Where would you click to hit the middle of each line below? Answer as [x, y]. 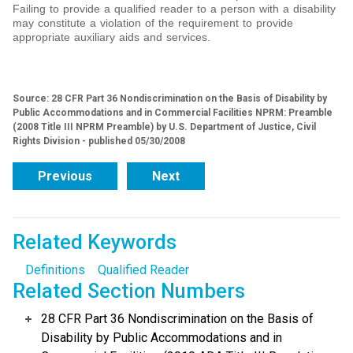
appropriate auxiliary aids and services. [111, 37]
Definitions [55, 270]
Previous [65, 176]
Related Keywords [95, 243]
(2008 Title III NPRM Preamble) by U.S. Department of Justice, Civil [164, 127]
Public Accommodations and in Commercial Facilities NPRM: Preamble [173, 113]
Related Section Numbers [129, 292]
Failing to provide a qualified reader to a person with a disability [174, 9]
